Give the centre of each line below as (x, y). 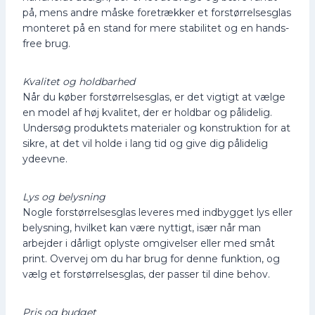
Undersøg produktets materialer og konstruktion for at (156, 128)
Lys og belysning (64, 197)
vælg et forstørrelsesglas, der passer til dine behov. (146, 274)
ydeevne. (45, 159)
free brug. (46, 43)
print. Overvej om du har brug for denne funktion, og (151, 258)
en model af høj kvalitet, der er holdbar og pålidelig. (147, 112)
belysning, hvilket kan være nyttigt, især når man (142, 227)
